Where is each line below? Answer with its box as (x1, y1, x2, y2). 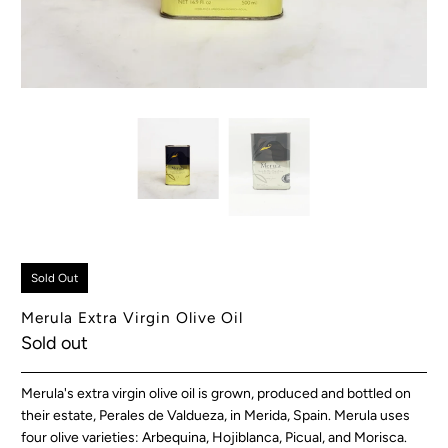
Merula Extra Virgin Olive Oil (21, 307, 244, 327)
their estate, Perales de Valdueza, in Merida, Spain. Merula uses (21, 406, 411, 424)
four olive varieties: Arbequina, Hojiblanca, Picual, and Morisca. (21, 428, 408, 446)
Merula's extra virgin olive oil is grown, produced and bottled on (21, 384, 412, 402)
